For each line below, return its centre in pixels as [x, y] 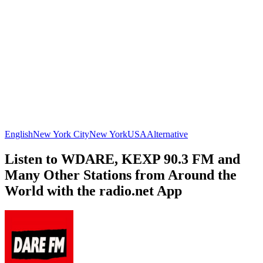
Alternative [167, 134]
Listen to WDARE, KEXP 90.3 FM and [122, 159]
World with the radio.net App [93, 190]
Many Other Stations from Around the [121, 175]
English [19, 134]
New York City [61, 134]
